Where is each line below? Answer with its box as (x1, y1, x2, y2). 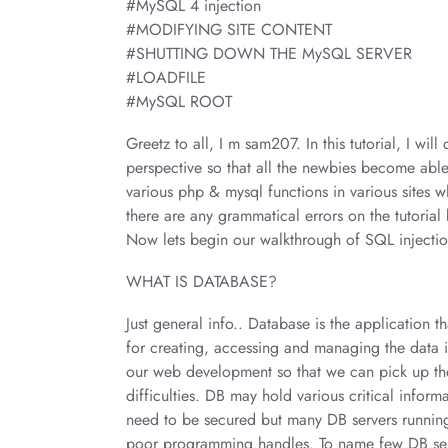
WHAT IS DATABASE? (126, 270, 277, 293)
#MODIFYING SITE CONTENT (126, 18, 332, 41)
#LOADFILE (126, 66, 206, 89)
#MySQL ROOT (126, 90, 232, 113)
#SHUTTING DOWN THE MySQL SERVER (126, 42, 412, 65)
